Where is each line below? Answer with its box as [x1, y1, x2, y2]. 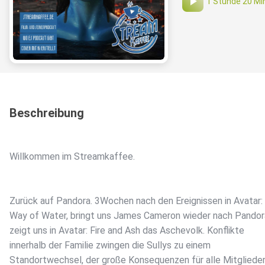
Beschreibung [9, 106, 84, 121]
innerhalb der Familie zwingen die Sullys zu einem [9, 240, 211, 251]
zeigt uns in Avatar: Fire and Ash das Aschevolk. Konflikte [9, 225, 244, 237]
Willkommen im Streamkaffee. [9, 151, 135, 163]
